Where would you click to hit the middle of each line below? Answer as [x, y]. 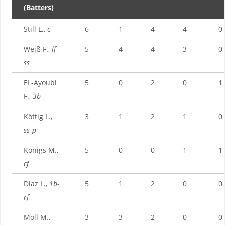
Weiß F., [37, 49]
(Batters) [38, 7]
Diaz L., [36, 183]
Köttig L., [38, 116]
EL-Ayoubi [40, 82]
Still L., [35, 29]
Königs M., [41, 150]
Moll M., [37, 217]
